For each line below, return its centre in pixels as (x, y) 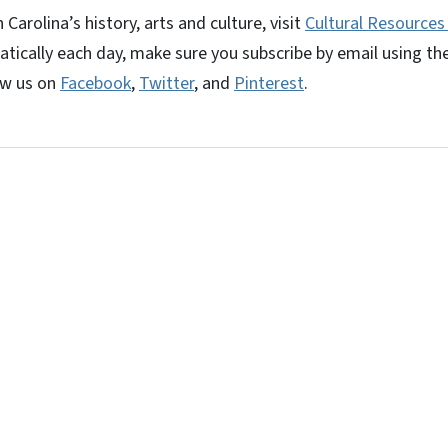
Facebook (95, 83)
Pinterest (269, 83)
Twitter (166, 83)
